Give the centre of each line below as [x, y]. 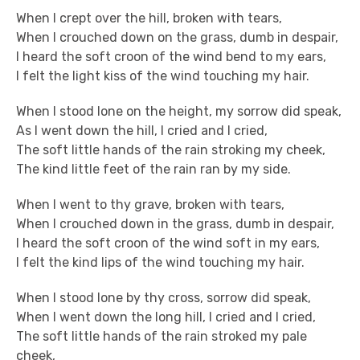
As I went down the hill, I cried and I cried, [142, 131]
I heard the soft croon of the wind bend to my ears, [171, 57]
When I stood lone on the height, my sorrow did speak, [179, 111]
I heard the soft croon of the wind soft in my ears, [168, 243]
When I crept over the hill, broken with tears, [149, 18]
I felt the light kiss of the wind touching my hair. [163, 76]
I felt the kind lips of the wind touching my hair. [160, 262]
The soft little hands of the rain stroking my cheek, [171, 150]
